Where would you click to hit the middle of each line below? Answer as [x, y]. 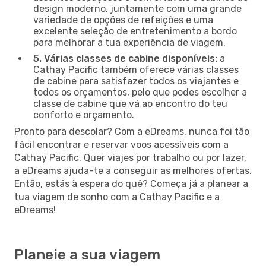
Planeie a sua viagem [87, 254]
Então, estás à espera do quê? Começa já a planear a [131, 183]
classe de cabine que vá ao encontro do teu [130, 103]
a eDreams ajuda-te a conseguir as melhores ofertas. [133, 170]
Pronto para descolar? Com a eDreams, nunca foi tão [132, 131]
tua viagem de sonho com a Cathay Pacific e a [117, 197]
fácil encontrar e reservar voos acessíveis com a [121, 144]
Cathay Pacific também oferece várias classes [136, 69]
